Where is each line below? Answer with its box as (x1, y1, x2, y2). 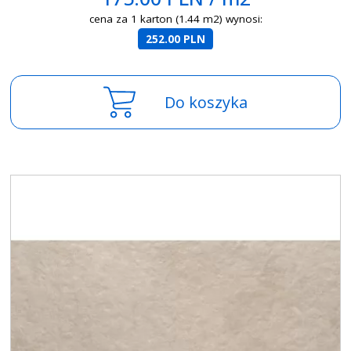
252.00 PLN (146, 31, 206, 46)
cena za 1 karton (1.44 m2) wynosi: (89, 11, 262, 26)
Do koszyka (165, 91, 248, 113)
